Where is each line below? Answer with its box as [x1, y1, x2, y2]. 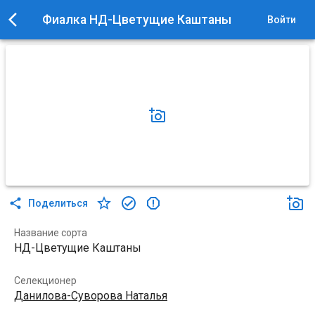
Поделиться [28, 198, 88, 209]
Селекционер [14, 275, 77, 286]
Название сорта [14, 227, 87, 238]
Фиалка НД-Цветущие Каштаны [42, 13, 231, 27]
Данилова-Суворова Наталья [14, 289, 167, 302]
